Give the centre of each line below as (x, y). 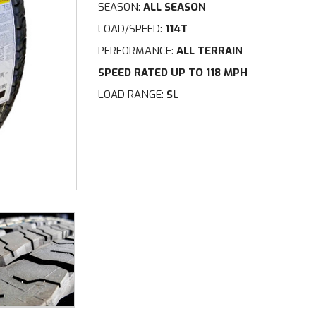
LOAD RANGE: (133, 95)
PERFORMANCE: (136, 51)
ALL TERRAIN (210, 51)
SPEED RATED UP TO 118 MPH (173, 73)
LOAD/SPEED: (132, 29)
